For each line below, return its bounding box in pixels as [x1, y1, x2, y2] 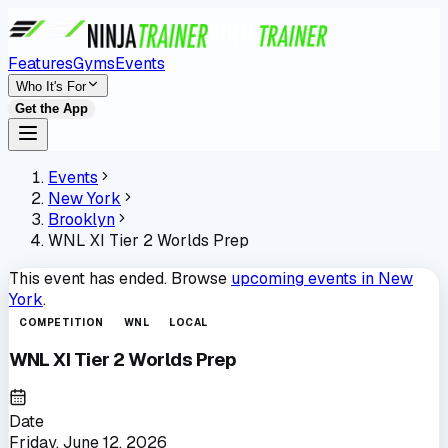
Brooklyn [48, 209, 115, 230]
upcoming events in [231, 268, 378, 289]
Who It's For [16, 79, 86, 94]
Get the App [15, 101, 88, 116]
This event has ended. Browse [9, 268, 227, 289]
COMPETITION [19, 316, 104, 329]
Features [8, 53, 73, 74]
